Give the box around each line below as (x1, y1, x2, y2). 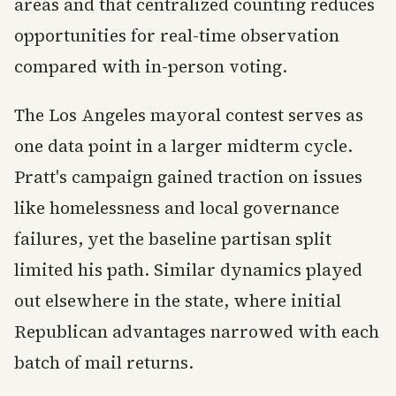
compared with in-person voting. (14, 55, 287, 79)
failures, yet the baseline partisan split (14, 227, 331, 251)
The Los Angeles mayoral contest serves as (14, 103, 363, 127)
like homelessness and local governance (14, 196, 339, 220)
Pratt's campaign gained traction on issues (14, 165, 362, 189)
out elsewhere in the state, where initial (14, 289, 341, 313)
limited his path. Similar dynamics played (14, 258, 362, 282)
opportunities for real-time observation (14, 24, 339, 48)
